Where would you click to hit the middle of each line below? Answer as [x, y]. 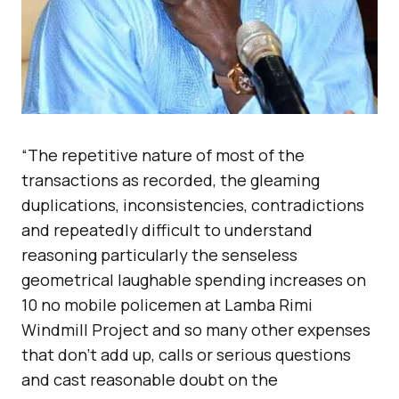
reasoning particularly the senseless [159, 254]
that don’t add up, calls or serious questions [186, 354]
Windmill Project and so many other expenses [196, 329]
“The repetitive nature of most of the [163, 155]
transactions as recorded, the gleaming [171, 179]
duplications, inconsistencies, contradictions [193, 204]
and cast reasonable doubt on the [150, 379]
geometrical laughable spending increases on [194, 279]
